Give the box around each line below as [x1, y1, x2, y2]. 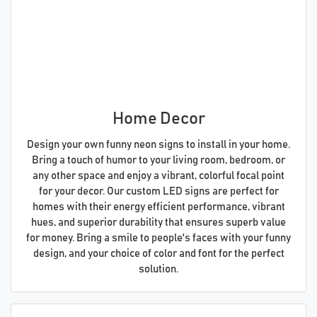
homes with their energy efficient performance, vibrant [32, 201, 285, 212]
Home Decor [112, 110, 205, 127]
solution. [139, 263, 178, 275]
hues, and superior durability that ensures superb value [31, 217, 286, 228]
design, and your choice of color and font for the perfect [33, 248, 284, 259]
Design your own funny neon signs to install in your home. [27, 139, 290, 150]
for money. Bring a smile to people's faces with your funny [26, 232, 291, 243]
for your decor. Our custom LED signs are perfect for [38, 185, 279, 197]
